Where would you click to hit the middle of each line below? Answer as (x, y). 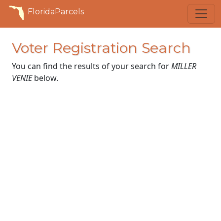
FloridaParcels (56, 12)
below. (45, 78)
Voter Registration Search (101, 48)
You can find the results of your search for (92, 66)
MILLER (184, 66)
